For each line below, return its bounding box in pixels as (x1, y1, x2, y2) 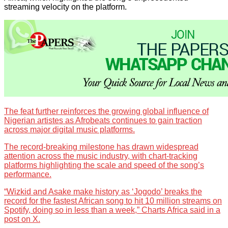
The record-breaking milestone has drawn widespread (4, 142, 198, 152)
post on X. (4, 215, 40, 224)
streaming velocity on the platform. (4, 3, 127, 12)
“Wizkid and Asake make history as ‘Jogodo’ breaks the (4, 187, 202, 196)
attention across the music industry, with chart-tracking (4, 152, 197, 161)
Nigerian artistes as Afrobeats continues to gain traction (4, 116, 202, 125)
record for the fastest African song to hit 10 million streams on (4, 196, 222, 206)
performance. (4, 170, 51, 179)
